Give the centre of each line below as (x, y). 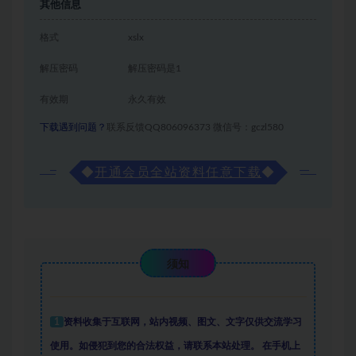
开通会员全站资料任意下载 (178, 173)
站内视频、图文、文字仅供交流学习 (225, 322)
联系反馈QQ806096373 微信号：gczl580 (196, 128)
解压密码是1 (155, 69)
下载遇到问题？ (73, 128)
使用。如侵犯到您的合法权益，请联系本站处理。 (155, 346)
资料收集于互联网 (101, 322)
